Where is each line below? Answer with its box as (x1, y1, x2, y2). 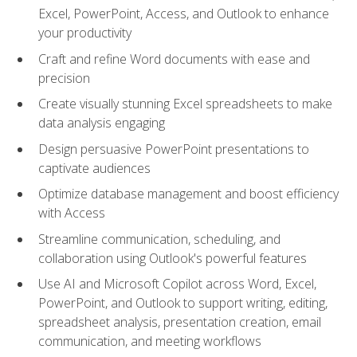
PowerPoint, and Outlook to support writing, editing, (38, 294, 328, 312)
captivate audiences (38, 159, 151, 177)
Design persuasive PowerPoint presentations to (38, 139, 309, 158)
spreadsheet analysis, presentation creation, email (38, 313, 321, 331)
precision (38, 69, 90, 87)
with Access (38, 204, 105, 222)
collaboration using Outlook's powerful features (38, 249, 307, 267)
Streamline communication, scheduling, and (38, 229, 280, 248)
